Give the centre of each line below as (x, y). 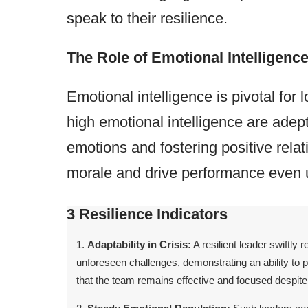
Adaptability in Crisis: (139, 245)
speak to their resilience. (147, 19)
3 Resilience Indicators (147, 214)
